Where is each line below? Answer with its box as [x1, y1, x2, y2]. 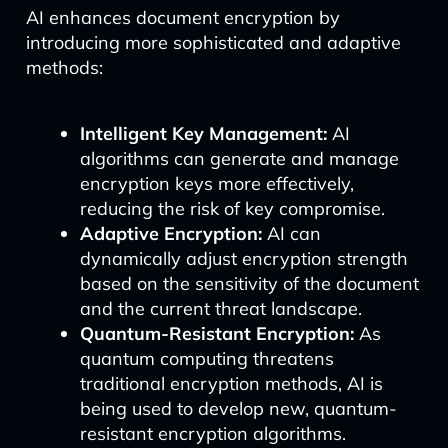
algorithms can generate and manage [79, 147, 399, 170]
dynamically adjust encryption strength [79, 247, 408, 270]
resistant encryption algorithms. [79, 422, 346, 445]
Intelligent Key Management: [79, 122, 327, 145]
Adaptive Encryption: [79, 222, 262, 245]
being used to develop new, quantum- [79, 397, 397, 420]
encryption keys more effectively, [79, 172, 354, 195]
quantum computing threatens [79, 347, 334, 370]
